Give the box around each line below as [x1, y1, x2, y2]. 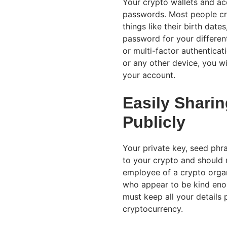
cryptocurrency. [123, 203, 183, 214]
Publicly [123, 112, 185, 131]
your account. [123, 69, 180, 80]
